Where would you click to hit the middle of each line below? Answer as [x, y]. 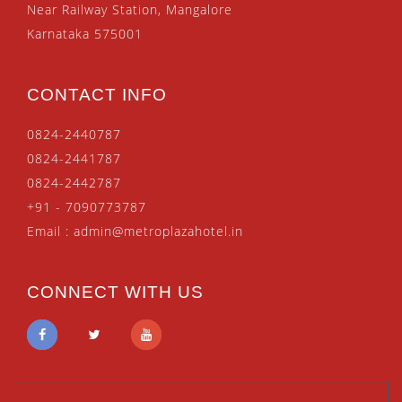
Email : [50, 231]
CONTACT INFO [97, 95]
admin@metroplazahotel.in [158, 231]
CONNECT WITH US [115, 292]
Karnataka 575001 [85, 34]
